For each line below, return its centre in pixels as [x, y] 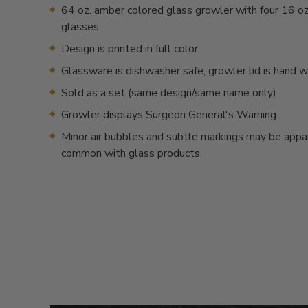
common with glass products [131, 153]
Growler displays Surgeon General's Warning [169, 115]
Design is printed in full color [130, 49]
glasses [80, 27]
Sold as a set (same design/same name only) [169, 93]
